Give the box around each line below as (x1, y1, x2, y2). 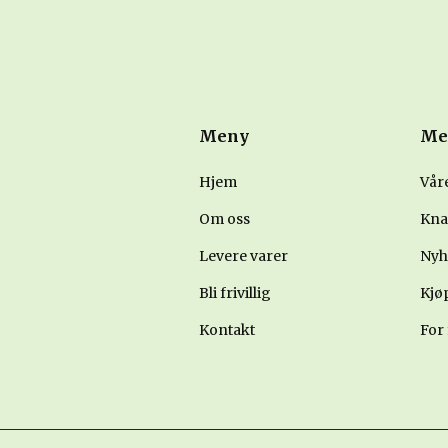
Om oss (199, 210, 251, 228)
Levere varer (199, 247, 289, 265)
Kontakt (199, 321, 256, 339)
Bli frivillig (199, 284, 272, 302)
